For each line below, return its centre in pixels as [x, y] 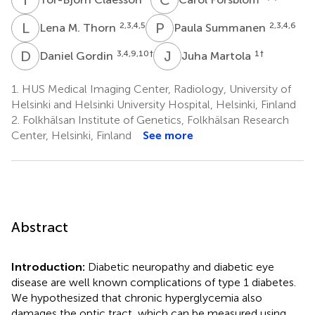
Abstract [40, 227]
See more [168, 135]
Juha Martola [218, 56]
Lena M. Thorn [79, 27]
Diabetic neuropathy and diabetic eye [181, 266]
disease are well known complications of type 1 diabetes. [154, 282]
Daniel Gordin [78, 56]
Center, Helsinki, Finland [71, 135]
